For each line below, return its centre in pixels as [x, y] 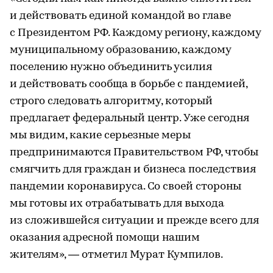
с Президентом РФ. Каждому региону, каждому [135, 33]
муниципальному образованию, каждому [120, 50]
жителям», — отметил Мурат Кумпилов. [116, 255]
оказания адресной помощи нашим [105, 238]
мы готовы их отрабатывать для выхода [117, 204]
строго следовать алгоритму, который [111, 101]
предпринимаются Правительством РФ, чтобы [134, 152]
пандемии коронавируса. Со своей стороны [126, 186]
